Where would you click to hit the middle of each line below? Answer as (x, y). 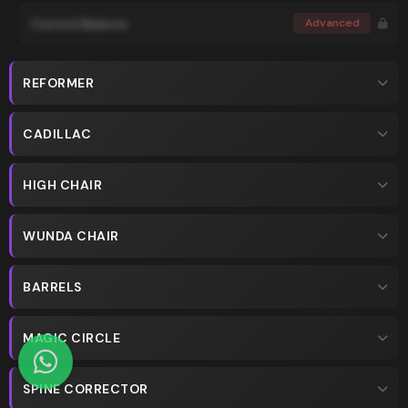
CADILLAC (57, 134)
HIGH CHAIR (62, 185)
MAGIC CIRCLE (71, 338)
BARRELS (52, 287)
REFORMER (58, 83)
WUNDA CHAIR (71, 236)
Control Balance (79, 23)
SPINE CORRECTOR (86, 389)
